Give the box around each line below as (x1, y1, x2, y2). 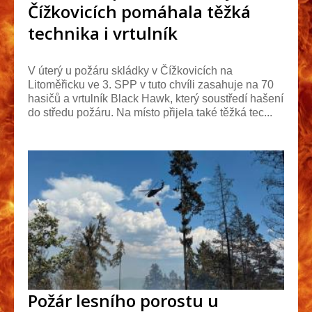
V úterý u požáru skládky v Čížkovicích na (28, 64, 233, 77)
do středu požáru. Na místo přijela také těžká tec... (28, 106, 272, 118)
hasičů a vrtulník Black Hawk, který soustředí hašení (28, 92, 283, 104)
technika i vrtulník (28, 21, 178, 45)
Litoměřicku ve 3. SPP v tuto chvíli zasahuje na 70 (28, 78, 274, 91)
